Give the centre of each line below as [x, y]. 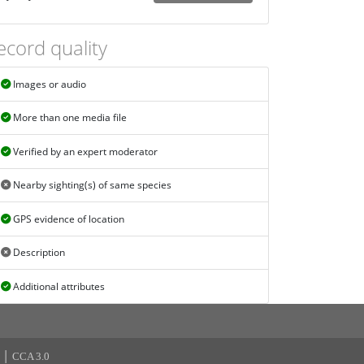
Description [37, 253]
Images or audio [48, 84]
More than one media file [68, 118]
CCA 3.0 [31, 356]
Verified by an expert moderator [84, 151]
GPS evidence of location [67, 219]
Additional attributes [57, 286]
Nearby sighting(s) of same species [91, 185]
